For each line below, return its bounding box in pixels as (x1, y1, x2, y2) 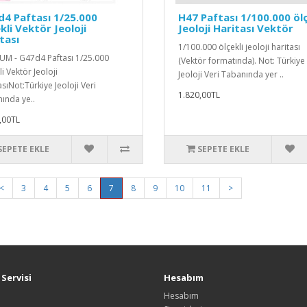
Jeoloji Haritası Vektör (177, 21, 293, 35)
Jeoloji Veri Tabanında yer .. (177, 68, 284, 80)
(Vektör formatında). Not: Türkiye (177, 54, 305, 66)
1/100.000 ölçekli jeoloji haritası (177, 40, 300, 53)
